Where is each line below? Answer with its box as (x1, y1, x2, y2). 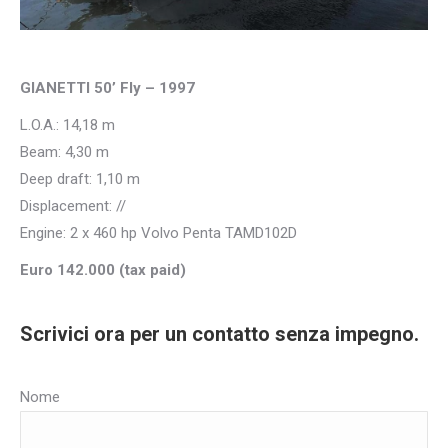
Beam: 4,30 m (20, 142, 109, 161)
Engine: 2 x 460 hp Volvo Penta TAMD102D (20, 223, 297, 242)
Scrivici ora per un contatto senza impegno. (20, 321, 419, 346)
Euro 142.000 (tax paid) (20, 260, 186, 279)
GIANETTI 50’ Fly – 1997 (20, 78, 195, 97)
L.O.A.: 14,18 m (20, 115, 115, 134)
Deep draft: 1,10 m (20, 169, 140, 188)
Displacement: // (20, 196, 126, 215)
